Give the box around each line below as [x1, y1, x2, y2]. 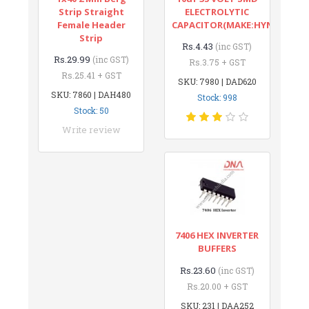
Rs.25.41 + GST [61, 69, 121, 81]
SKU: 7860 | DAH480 [51, 88, 132, 100]
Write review [61, 123, 121, 136]
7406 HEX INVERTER [175, 228, 259, 241]
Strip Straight [58, 5, 124, 18]
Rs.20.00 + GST [186, 280, 248, 292]
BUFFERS [197, 241, 237, 255]
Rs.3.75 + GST [188, 56, 246, 68]
